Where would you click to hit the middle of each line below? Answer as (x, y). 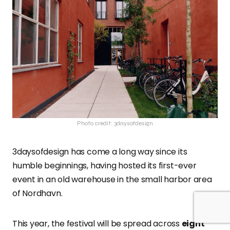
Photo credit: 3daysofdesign (115, 123)
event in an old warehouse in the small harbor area (112, 179)
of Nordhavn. (39, 193)
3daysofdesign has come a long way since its (100, 151)
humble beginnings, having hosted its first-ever (104, 165)
